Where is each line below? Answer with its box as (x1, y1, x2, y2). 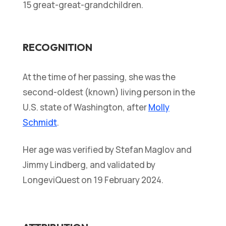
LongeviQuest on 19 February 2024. (22, 174, 163, 186)
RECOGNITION (22, 41, 92, 54)
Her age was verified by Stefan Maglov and (22, 144, 192, 156)
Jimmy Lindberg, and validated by (22, 159, 155, 171)
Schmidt (22, 117, 57, 129)
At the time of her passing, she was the (22, 71, 176, 83)
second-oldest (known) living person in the (22, 86, 195, 98)
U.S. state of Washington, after (22, 101, 148, 114)
